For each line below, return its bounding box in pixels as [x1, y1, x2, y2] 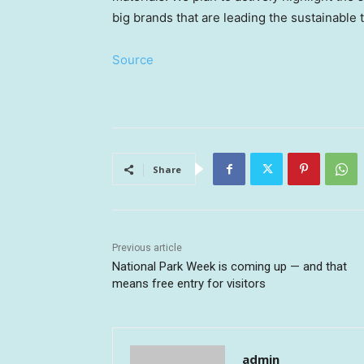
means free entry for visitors [112, 276, 266, 292]
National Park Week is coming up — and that [112, 259, 347, 275]
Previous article [112, 242, 182, 254]
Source [112, 52, 154, 68]
